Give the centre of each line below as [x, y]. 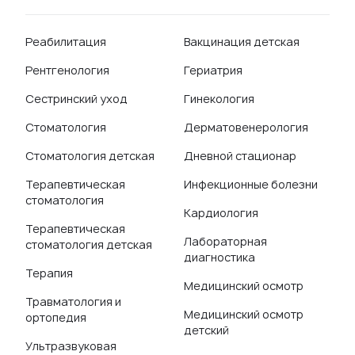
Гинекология [219, 99]
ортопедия [56, 317]
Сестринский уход [76, 99]
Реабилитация [66, 42]
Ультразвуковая [71, 346]
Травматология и [73, 302]
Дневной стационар [240, 156]
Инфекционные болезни [251, 184]
